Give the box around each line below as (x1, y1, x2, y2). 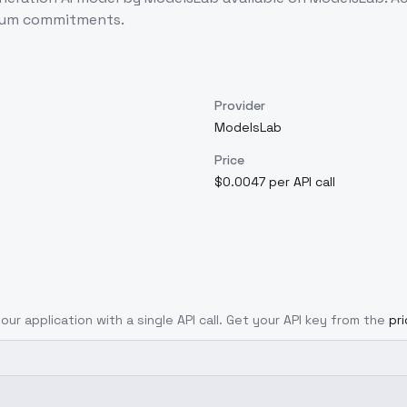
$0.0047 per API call (214, 174, 335, 190)
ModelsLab (214, 119, 282, 135)
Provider (214, 97, 265, 114)
